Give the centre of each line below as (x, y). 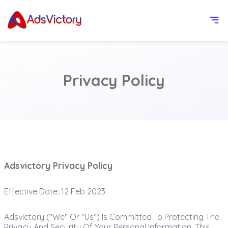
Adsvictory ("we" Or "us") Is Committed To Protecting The (111, 217)
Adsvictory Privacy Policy (58, 166)
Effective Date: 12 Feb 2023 (54, 191)
